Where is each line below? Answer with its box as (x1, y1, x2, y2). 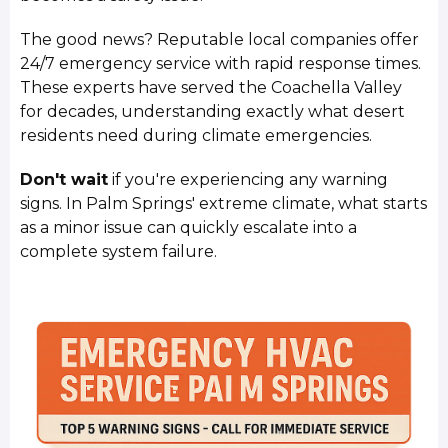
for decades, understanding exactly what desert (20, 101, 406, 121)
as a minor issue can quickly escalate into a (20, 218, 358, 238)
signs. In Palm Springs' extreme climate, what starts (20, 194, 428, 214)
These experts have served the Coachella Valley (20, 77, 403, 97)
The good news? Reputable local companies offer (20, 29, 420, 49)
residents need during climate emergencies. (20, 125, 373, 145)
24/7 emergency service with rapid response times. (20, 53, 422, 73)
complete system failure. (20, 242, 218, 262)
